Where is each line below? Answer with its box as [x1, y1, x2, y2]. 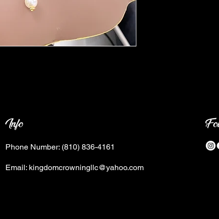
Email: [5, 163, 29, 173]
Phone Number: [5, 142, 60, 152]
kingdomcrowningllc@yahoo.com [29, 163, 144, 173]
